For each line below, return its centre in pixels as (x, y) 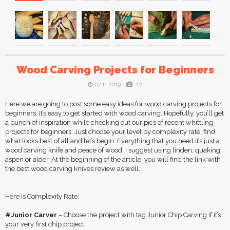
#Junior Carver (31, 215)
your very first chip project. (45, 224)
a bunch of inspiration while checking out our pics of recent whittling (109, 122)
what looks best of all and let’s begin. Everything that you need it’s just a (112, 141)
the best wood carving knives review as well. (73, 169)
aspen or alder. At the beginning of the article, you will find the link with (113, 159)
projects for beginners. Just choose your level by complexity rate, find (110, 132)
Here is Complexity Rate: (42, 196)
